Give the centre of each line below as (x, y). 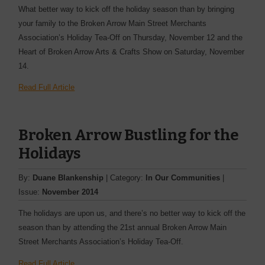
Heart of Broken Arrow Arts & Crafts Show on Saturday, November (132, 51)
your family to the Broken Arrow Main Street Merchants (113, 23)
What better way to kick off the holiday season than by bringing (127, 9)
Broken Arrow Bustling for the (129, 135)
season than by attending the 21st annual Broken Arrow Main (123, 228)
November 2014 (70, 192)
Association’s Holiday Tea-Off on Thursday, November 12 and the (131, 37)
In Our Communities (183, 177)
